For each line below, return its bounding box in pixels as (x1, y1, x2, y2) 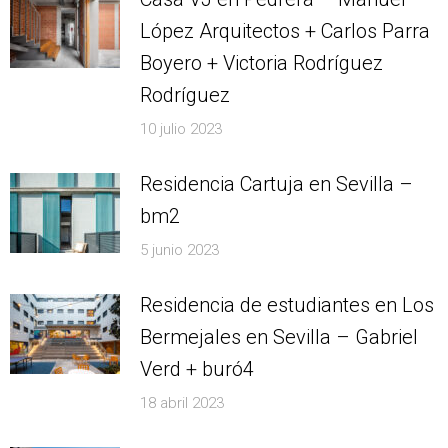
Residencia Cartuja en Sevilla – (140, 172, 413, 197)
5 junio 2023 (140, 241, 219, 260)
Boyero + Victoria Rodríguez (140, 51, 383, 76)
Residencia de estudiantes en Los (140, 293, 434, 318)
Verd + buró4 (140, 357, 254, 382)
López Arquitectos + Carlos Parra (140, 19, 430, 44)
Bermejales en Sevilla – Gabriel (140, 325, 418, 350)
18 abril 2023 (140, 394, 224, 413)
